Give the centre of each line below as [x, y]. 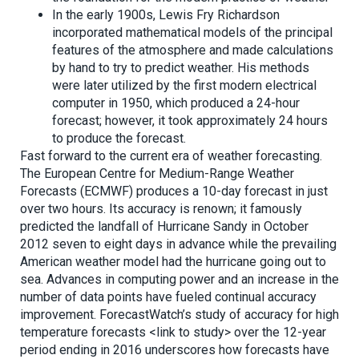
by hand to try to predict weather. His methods [181, 68]
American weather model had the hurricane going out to [173, 262]
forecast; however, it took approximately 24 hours [190, 121]
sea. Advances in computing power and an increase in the [179, 280]
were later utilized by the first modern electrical [184, 86]
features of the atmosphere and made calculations [193, 50]
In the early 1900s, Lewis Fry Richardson [166, 15]
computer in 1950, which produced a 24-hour [176, 103]
